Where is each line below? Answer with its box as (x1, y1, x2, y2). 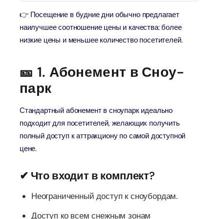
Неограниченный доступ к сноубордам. (31, 191, 178, 201)
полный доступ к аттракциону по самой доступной (20, 131, 186, 141)
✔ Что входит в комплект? (20, 169, 155, 183)
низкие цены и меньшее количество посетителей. (20, 35, 183, 45)
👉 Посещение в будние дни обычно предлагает (20, 10, 179, 20)
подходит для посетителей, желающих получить (20, 118, 180, 128)
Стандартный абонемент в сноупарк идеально (20, 106, 173, 115)
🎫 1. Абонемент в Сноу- (20, 63, 185, 81)
